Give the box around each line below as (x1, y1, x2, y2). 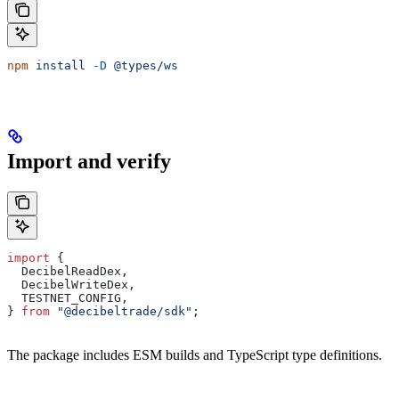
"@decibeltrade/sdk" (50, 304, 192, 318)
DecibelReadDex (7, 264, 121, 278)
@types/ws (107, 58, 178, 72)
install (28, 58, 85, 72)
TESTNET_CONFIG (7, 290, 121, 305)
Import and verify (7, 149, 171, 173)
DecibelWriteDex (7, 277, 128, 291)
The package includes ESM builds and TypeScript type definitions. (7, 346, 382, 362)
